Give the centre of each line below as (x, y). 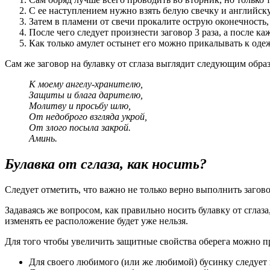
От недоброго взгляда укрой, (89, 116)
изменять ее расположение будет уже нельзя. (96, 221)
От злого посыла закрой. (81, 127)
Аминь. (43, 138)
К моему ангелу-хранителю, (86, 84)
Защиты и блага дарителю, (87, 95)
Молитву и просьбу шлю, (80, 105)
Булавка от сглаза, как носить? (106, 164)
